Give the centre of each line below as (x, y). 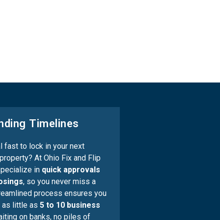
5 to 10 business (70, 205)
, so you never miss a (59, 181)
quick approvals (71, 170)
